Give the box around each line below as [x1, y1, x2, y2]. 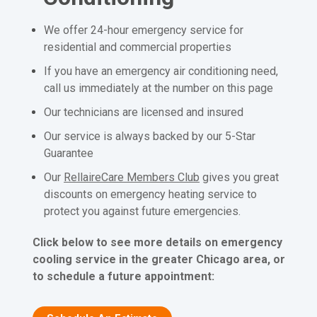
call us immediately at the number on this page [44, 81, 274, 95]
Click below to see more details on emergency [32, 235, 282, 249]
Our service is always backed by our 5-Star [44, 129, 256, 143]
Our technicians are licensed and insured [44, 105, 244, 119]
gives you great [202, 170, 279, 184]
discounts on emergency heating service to [44, 187, 258, 201]
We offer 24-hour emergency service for [44, 23, 244, 37]
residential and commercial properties [44, 40, 232, 54]
